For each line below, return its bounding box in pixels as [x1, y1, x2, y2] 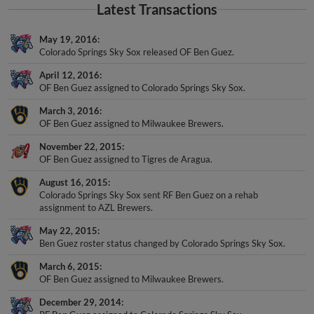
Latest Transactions [97, 1, 217, 18]
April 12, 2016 [39, 69, 100, 81]
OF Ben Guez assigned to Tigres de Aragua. [39, 153, 213, 165]
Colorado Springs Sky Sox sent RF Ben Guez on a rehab [39, 189, 259, 201]
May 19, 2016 [39, 34, 98, 46]
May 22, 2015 [39, 225, 98, 237]
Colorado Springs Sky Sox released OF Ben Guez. [39, 46, 235, 58]
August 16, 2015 [39, 177, 109, 189]
